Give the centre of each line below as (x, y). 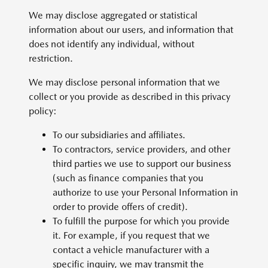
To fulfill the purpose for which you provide (141, 221)
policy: (46, 111)
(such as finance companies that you (128, 178)
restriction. (54, 58)
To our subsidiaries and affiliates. (119, 135)
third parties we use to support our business (142, 164)
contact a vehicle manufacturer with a (131, 250)
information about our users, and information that (131, 30)
